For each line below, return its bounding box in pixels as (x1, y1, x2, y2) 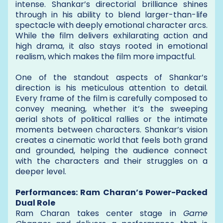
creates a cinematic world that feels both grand (15, 134, 208, 146)
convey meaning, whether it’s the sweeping (15, 103, 208, 114)
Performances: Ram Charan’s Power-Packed (15, 186, 208, 198)
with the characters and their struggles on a (15, 155, 208, 167)
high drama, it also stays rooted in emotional (15, 40, 208, 52)
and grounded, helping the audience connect (15, 144, 208, 156)
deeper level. (15, 165, 66, 177)
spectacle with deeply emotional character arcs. (15, 19, 208, 31)
